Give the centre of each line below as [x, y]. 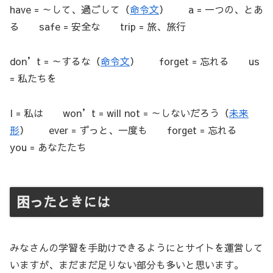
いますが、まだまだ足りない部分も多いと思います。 [127, 265]
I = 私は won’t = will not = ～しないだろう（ [119, 112]
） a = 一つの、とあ [211, 9]
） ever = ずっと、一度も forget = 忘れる [138, 129]
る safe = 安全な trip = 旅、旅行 [98, 27]
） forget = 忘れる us [195, 61]
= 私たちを [33, 78]
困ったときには [63, 202]
